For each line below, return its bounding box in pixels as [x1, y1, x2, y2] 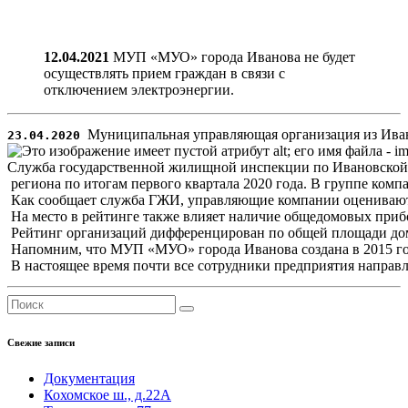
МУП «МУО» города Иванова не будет [113, 48, 355, 65]
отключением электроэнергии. [44, 81, 234, 97]
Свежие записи [7, 336, 75, 348]
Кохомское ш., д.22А [44, 386, 171, 403]
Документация [44, 370, 135, 386]
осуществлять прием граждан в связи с [44, 65, 285, 81]
